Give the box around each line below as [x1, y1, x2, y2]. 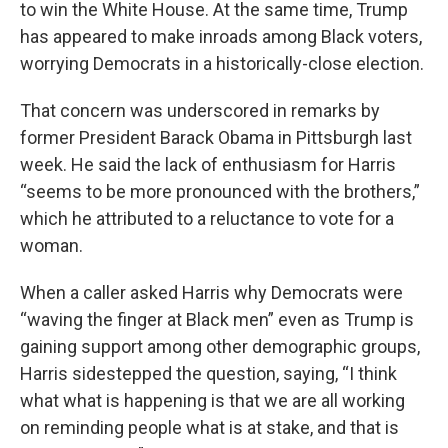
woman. [20, 235, 83, 257]
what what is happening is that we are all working [20, 390, 405, 412]
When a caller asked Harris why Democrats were [20, 282, 403, 304]
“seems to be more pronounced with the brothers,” [20, 181, 420, 203]
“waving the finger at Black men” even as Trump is [20, 309, 414, 331]
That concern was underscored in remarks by [20, 100, 380, 122]
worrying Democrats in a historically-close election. [20, 53, 424, 75]
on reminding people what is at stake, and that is [20, 417, 399, 439]
